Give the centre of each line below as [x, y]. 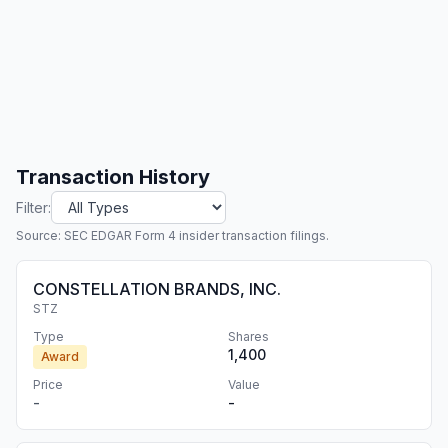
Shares [248, 336]
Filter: [33, 207]
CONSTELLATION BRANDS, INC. [157, 289]
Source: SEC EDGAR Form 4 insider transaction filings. [172, 235]
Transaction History [113, 177]
